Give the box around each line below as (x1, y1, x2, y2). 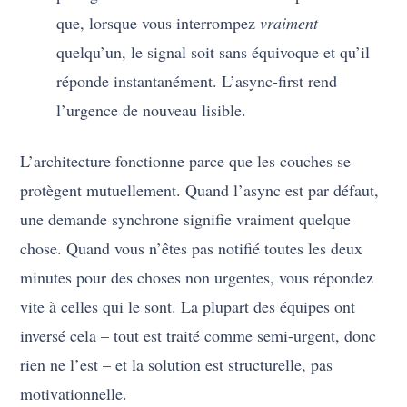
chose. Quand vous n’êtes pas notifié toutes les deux (20, 237, 363, 260)
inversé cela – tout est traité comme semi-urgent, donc (20, 324, 377, 347)
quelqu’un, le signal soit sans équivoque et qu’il (56, 41, 371, 64)
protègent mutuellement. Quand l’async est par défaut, (20, 179, 380, 202)
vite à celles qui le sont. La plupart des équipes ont (20, 295, 356, 318)
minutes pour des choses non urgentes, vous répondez (20, 266, 374, 289)
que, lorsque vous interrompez (56, 12, 261, 35)
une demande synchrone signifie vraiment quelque (20, 208, 352, 231)
